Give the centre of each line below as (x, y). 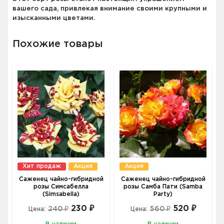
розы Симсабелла (61, 187)
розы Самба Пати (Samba (163, 187)
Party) (163, 194)
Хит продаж (42, 166)
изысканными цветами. (54, 18)
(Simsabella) (61, 194)
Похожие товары (58, 44)
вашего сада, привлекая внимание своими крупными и (110, 9)
